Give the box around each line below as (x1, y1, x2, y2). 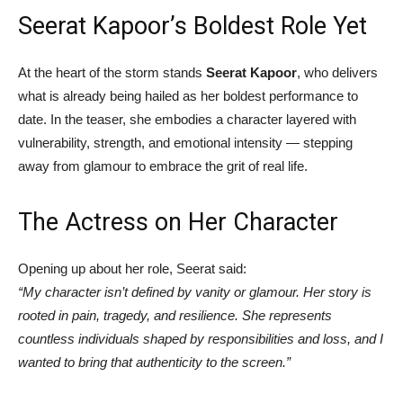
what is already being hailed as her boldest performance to (18, 87, 358, 103)
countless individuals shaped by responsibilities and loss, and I (18, 330, 383, 346)
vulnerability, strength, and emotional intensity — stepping (18, 134, 353, 150)
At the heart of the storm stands (18, 64, 206, 80)
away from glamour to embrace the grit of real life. (18, 157, 308, 174)
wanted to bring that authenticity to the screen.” (18, 354, 291, 370)
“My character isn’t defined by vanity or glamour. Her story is (18, 283, 372, 300)
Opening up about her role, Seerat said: (18, 260, 246, 276)
